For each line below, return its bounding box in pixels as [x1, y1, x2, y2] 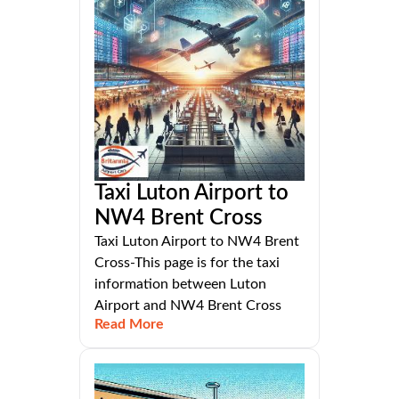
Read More [94, 317, 164, 332]
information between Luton [94, 277, 266, 292]
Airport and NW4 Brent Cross [94, 298, 281, 313]
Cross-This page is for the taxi [94, 256, 280, 271]
